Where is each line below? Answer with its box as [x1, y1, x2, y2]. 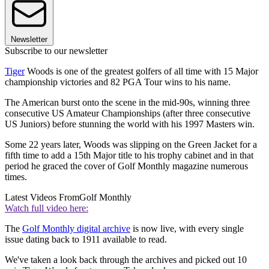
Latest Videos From [5, 192, 79, 203]
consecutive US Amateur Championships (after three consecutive [5, 108, 250, 119]
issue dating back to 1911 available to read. [5, 234, 169, 245]
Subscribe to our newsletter [5, 46, 107, 56]
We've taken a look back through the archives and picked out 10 [5, 255, 247, 265]
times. [5, 172, 27, 183]
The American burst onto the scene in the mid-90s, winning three [5, 97, 250, 108]
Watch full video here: [5, 203, 88, 214]
